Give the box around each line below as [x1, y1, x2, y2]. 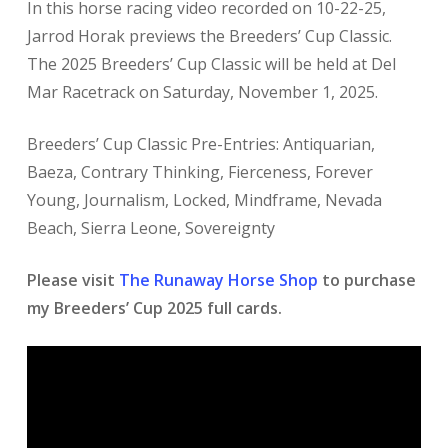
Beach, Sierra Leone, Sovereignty [26, 217, 275, 239]
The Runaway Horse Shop [118, 269, 318, 291]
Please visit [26, 269, 119, 291]
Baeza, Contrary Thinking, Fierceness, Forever [26, 161, 373, 183]
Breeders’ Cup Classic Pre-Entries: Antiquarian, [26, 133, 375, 155]
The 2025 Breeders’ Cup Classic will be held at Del [26, 53, 396, 75]
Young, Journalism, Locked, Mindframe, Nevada [26, 189, 382, 211]
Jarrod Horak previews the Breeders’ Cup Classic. [26, 25, 392, 47]
